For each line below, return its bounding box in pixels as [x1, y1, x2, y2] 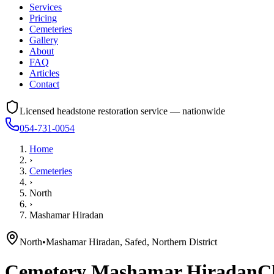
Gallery [29, 35, 58, 45]
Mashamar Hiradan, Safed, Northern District [46, 237, 217, 247]
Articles [29, 68, 59, 78]
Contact [29, 79, 59, 89]
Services [29, 2, 62, 12]
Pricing [29, 13, 57, 23]
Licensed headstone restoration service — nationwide [20, 106, 225, 116]
